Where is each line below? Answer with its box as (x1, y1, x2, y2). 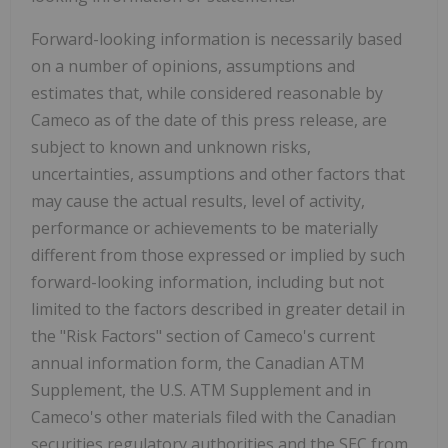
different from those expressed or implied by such (31, 244, 405, 267)
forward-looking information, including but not (31, 271, 384, 294)
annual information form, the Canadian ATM (31, 352, 365, 375)
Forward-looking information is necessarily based (31, 28, 402, 51)
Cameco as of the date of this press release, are (31, 109, 387, 132)
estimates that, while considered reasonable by (31, 82, 383, 105)
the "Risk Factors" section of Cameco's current (31, 325, 375, 348)
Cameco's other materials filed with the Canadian (31, 406, 396, 429)
